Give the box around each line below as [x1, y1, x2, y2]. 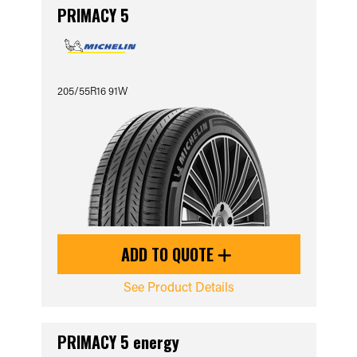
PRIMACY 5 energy [57, 330, 179, 354]
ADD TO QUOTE [121, 242, 218, 266]
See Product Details [123, 278, 234, 295]
